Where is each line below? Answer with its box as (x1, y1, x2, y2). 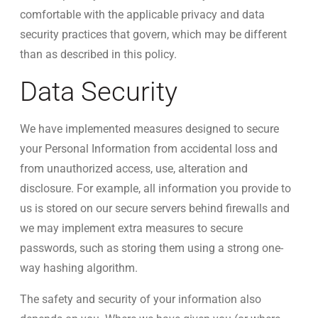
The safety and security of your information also (20, 292, 261, 306)
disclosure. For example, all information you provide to (20, 182, 291, 195)
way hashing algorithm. (20, 261, 138, 275)
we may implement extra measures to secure (20, 221, 243, 235)
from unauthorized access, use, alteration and (20, 162, 248, 175)
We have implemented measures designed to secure (20, 122, 279, 136)
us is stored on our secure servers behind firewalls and (20, 202, 290, 215)
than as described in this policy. (20, 48, 177, 61)
